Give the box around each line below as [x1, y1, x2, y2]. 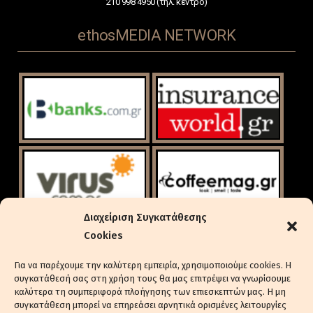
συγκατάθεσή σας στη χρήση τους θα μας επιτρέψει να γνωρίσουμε [14, 273, 291, 284]
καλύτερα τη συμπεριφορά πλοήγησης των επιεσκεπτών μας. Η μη [14, 286, 286, 297]
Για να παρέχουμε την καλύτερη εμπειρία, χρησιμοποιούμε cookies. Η [14, 260, 291, 270]
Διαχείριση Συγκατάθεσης [84, 211, 207, 224]
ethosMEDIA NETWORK [78, 27, 235, 44]
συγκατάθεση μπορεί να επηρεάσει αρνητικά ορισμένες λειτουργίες [14, 300, 286, 310]
